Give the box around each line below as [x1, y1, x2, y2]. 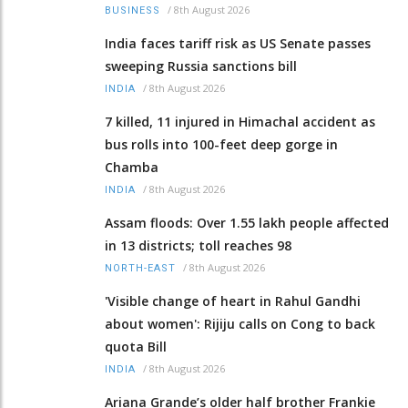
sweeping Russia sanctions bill [105, 56, 297, 75]
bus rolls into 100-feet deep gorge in [105, 135, 338, 153]
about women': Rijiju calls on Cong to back [105, 314, 375, 332]
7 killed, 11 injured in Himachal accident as [105, 112, 375, 130]
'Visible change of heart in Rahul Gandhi [105, 291, 361, 310]
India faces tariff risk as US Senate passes [105, 34, 371, 52]
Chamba [105, 158, 158, 176]
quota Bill [105, 337, 167, 355]
